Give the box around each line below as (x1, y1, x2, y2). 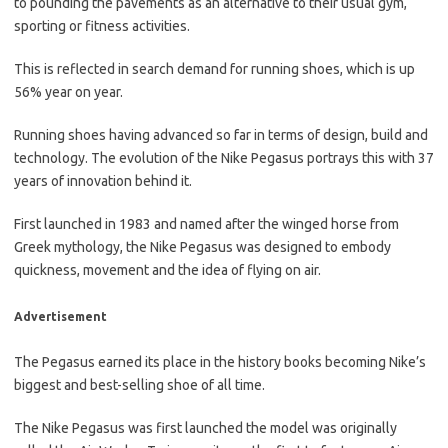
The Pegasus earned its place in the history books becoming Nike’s (14, 354, 426, 371)
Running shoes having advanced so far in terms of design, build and (14, 127, 428, 144)
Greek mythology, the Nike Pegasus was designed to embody (14, 239, 391, 256)
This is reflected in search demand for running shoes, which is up (14, 61, 415, 78)
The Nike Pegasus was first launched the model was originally (14, 420, 397, 437)
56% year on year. (14, 84, 123, 101)
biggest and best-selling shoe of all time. (14, 377, 265, 394)
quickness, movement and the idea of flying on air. (14, 262, 321, 279)
